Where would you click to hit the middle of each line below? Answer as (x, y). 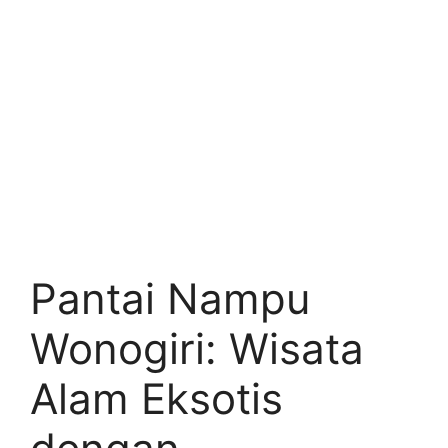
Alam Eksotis (156, 398)
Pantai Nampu (170, 298)
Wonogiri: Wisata (197, 348)
